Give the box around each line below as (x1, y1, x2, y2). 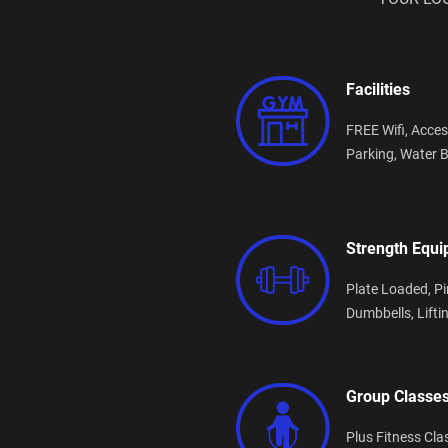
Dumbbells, (346, 303, 417, 322)
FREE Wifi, (346, 120, 411, 139)
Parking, (346, 144, 400, 163)
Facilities (346, 78, 410, 99)
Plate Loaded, (346, 279, 434, 298)
